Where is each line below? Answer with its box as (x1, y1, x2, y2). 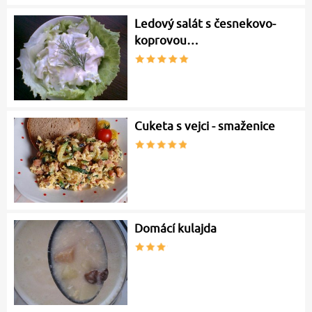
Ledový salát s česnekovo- (134, 17, 276, 31)
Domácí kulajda (134, 221, 217, 236)
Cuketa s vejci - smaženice (134, 119, 276, 134)
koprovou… (134, 33, 199, 48)
